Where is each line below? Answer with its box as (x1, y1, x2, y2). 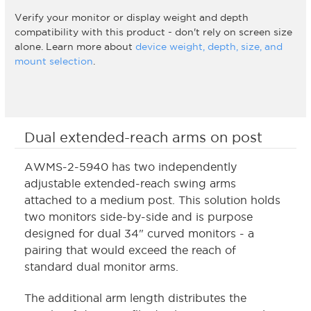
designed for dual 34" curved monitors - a (24, 227, 254, 240)
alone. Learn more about (15, 41, 135, 53)
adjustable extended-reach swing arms (24, 177, 236, 190)
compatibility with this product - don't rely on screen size (15, 26, 292, 38)
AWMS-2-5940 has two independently (24, 160, 237, 174)
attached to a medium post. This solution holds (24, 194, 280, 207)
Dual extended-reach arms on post (24, 130, 262, 146)
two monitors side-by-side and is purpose (24, 210, 253, 224)
